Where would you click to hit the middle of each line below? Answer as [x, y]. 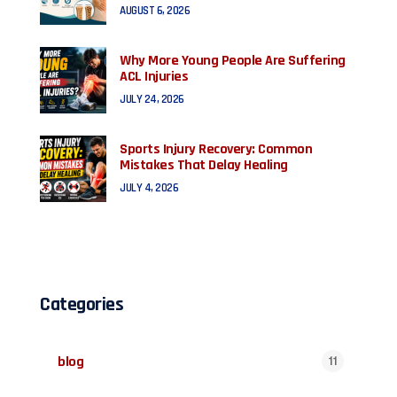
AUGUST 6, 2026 [155, 11]
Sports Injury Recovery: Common [216, 149]
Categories [82, 305]
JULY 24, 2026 [152, 99]
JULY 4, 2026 [149, 188]
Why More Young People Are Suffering [233, 61]
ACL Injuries [154, 77]
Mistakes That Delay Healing [204, 165]
